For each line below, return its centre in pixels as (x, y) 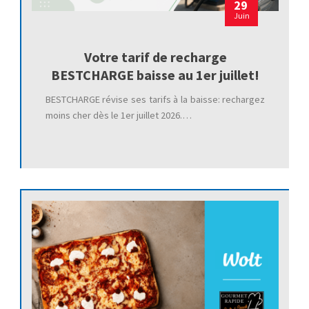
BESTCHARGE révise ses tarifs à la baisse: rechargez (155, 100)
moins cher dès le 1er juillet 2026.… (118, 116)
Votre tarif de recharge (155, 57)
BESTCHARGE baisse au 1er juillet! (155, 75)
